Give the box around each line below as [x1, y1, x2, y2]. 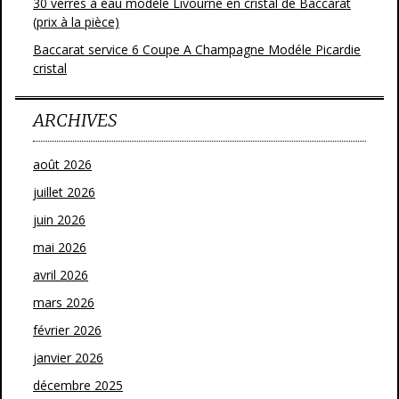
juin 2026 [33, 210, 85, 228]
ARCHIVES [33, 108, 117, 131]
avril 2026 [33, 265, 88, 283]
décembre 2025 [33, 376, 123, 394]
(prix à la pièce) [33, 12, 119, 30]
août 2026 [33, 155, 92, 173]
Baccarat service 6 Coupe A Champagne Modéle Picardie [33, 40, 361, 58]
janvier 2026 [33, 348, 103, 366]
